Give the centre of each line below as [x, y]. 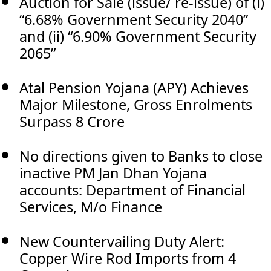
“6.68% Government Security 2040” [134, 19]
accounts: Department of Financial [132, 190]
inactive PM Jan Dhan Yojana [113, 173]
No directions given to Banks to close [141, 156]
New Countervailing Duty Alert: [122, 241]
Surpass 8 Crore [72, 121]
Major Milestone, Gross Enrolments [136, 104]
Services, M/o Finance [91, 207]
